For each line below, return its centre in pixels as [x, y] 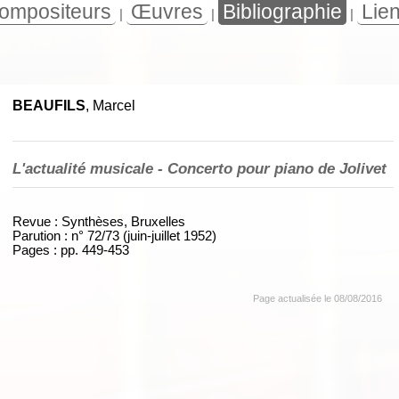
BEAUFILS [49, 105]
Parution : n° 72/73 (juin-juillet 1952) [114, 236]
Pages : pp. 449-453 [71, 250]
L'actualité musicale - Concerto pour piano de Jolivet [199, 168]
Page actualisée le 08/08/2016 [318, 298]
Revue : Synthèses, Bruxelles [99, 221]
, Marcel [110, 105]
